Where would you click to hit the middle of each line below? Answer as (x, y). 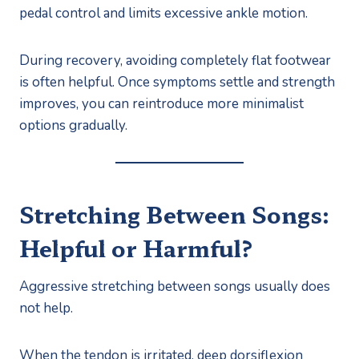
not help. (46, 308)
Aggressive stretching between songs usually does (175, 286)
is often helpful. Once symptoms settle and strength (177, 82)
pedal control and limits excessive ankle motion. (163, 13)
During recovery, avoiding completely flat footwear (175, 60)
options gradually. (73, 125)
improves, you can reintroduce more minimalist (161, 103)
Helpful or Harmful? (137, 247)
